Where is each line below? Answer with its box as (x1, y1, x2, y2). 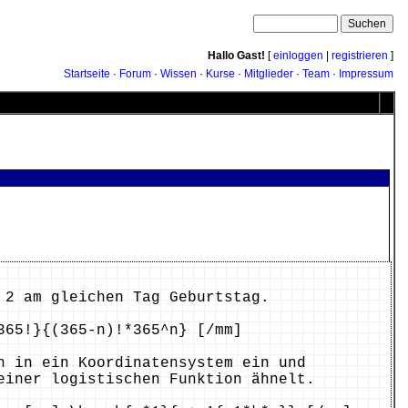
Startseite (64, 67, 110, 80)
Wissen (160, 67, 197, 80)
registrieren (331, 49, 388, 62)
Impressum (339, 67, 393, 80)
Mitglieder (244, 67, 293, 80)
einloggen (273, 49, 323, 62)
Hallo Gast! (208, 49, 265, 62)
